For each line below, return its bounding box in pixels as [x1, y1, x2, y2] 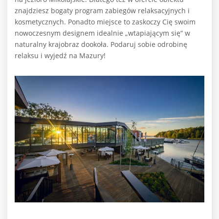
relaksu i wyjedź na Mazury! [15, 51, 106, 60]
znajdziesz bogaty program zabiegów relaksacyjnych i [15, 6, 190, 15]
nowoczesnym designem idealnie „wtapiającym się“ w [15, 28, 190, 38]
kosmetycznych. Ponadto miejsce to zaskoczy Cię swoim [15, 17, 196, 26]
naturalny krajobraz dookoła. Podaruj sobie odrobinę [15, 40, 187, 49]
